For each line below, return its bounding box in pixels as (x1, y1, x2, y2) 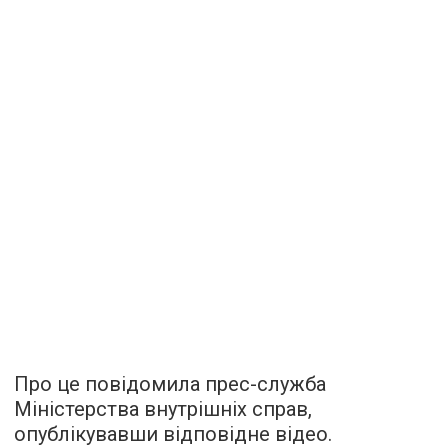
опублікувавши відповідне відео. (14, 421, 332, 446)
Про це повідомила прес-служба (14, 371, 326, 396)
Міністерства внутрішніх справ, (14, 396, 312, 421)
